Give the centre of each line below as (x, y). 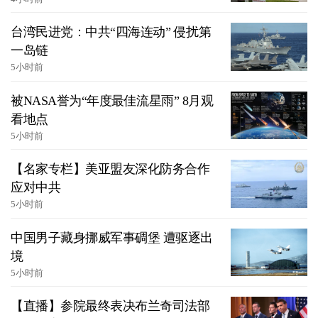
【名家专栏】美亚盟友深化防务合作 (110, 169)
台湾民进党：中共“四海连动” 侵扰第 (111, 32)
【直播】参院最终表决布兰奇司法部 (110, 306)
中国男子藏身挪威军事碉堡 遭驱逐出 (112, 237)
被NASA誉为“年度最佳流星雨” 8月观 (112, 100)
